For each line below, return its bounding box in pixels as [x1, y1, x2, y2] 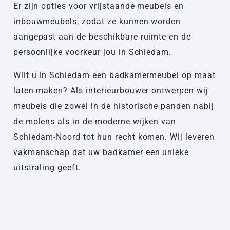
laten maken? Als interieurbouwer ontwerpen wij [13, 85, 208, 95]
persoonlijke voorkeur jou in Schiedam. [13, 47, 175, 57]
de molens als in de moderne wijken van [13, 116, 177, 126]
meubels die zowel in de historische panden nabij [13, 101, 214, 111]
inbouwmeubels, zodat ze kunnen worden [13, 16, 181, 27]
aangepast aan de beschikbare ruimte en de [13, 32, 191, 42]
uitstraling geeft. [13, 162, 82, 172]
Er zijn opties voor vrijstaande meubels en [13, 1, 184, 11]
